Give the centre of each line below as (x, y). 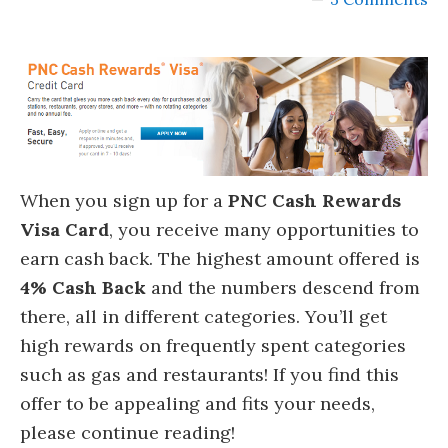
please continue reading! (127, 433)
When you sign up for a (124, 201)
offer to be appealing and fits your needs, (197, 404)
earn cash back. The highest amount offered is (220, 259)
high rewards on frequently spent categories (213, 346)
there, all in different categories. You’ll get (203, 317)
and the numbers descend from (285, 288)
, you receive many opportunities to (264, 230)
